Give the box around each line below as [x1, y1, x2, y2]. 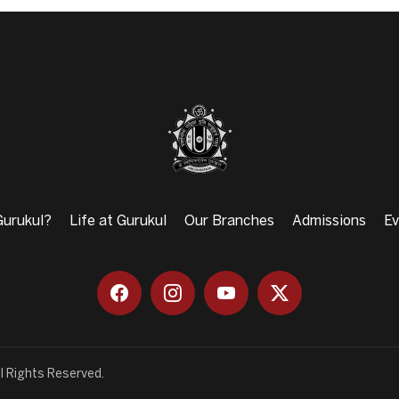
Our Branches [184, 214, 274, 228]
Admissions [292, 214, 366, 228]
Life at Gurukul [69, 214, 167, 228]
